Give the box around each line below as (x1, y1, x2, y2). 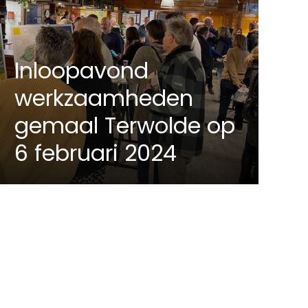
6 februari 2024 (14, 137, 177, 169)
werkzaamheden (14, 82, 194, 114)
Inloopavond (14, 55, 149, 87)
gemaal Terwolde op (14, 110, 236, 142)
